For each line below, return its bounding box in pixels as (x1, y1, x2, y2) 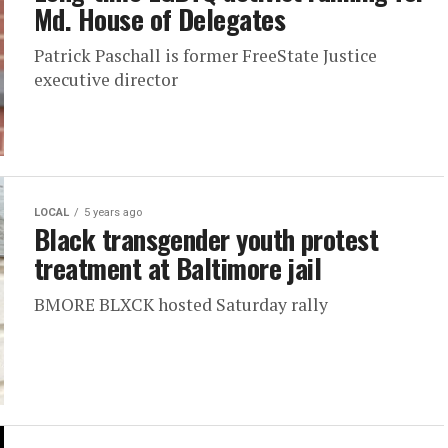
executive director (34, 68, 178, 91)
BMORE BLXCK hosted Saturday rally (34, 293, 328, 316)
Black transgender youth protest (34, 219, 379, 259)
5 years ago (84, 206, 142, 219)
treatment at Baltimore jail (34, 248, 322, 288)
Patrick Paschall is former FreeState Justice (34, 44, 377, 67)
